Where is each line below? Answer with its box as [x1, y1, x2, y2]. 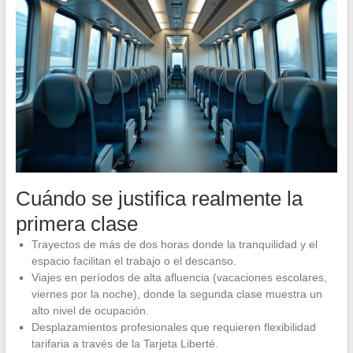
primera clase [15, 211, 138, 236]
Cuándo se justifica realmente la [15, 186, 303, 210]
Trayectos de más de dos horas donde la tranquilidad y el [31, 237, 318, 251]
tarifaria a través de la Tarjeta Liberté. [31, 336, 218, 350]
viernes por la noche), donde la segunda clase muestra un [31, 287, 322, 300]
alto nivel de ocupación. [31, 303, 149, 317]
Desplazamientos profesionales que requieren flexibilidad [31, 320, 316, 333]
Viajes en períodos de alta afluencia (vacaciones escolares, [31, 270, 327, 284]
